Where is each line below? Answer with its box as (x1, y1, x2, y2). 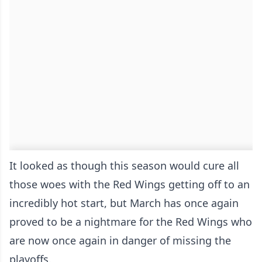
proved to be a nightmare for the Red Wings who (9, 215, 252, 229)
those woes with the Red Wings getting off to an (9, 177, 250, 192)
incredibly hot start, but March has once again (9, 196, 239, 211)
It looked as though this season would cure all (9, 158, 239, 173)
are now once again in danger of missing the (9, 233, 231, 248)
